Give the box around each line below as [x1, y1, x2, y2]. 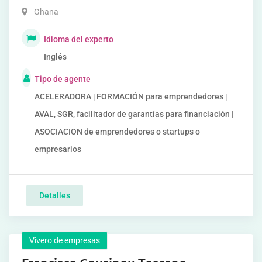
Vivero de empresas [29, 236, 100, 245]
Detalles [39, 191, 70, 200]
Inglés [44, 52, 67, 61]
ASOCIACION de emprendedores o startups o [35, 127, 200, 136]
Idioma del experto [44, 35, 113, 44]
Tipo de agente [35, 74, 91, 84]
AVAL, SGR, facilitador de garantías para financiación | [35, 109, 233, 119]
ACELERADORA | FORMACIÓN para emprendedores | [35, 92, 227, 101]
